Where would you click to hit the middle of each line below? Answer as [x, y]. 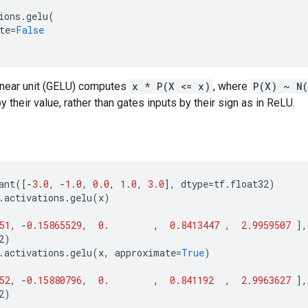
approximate [145, 253]
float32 [250, 184]
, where [232, 86]
